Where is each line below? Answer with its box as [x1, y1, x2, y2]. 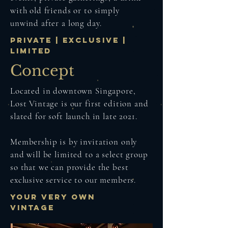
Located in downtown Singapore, [10, 85, 136, 96]
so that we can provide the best [10, 162, 129, 173]
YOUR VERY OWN [10, 192, 95, 202]
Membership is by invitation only [10, 136, 137, 147]
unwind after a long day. [10, 18, 102, 28]
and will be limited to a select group [10, 149, 148, 160]
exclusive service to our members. [10, 175, 136, 185]
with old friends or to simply [10, 5, 120, 16]
